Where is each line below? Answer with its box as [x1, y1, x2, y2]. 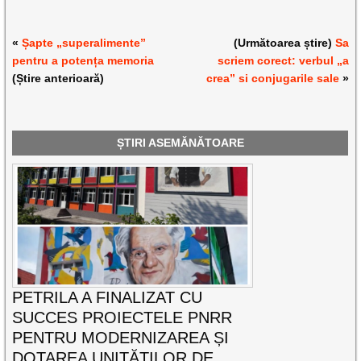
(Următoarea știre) [233, 36, 335, 50]
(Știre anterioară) [12, 72, 105, 85]
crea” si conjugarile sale [205, 72, 339, 85]
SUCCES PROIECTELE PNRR [12, 308, 233, 326]
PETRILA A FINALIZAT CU [12, 288, 203, 306]
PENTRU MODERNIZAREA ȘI [12, 328, 230, 346]
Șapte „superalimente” [22, 36, 147, 50]
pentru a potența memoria [12, 54, 155, 68]
